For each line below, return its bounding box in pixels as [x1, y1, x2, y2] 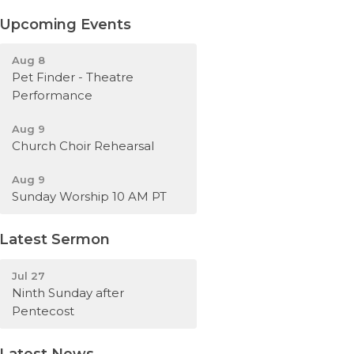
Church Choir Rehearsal [12, 138, 155, 154]
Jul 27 [12, 269, 46, 282]
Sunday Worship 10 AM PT [12, 189, 168, 205]
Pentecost [12, 303, 75, 318]
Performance [12, 88, 93, 104]
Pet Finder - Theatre [12, 70, 134, 85]
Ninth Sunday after [12, 284, 125, 300]
